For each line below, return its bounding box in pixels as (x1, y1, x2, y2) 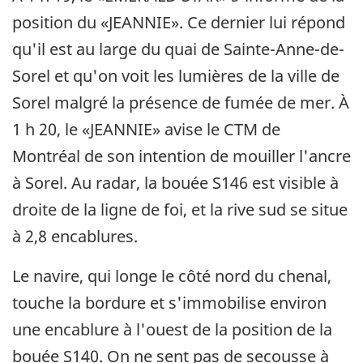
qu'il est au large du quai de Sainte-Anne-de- (12, 37, 344, 60)
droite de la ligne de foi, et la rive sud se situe (12, 198, 348, 220)
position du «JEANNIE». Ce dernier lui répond (12, 11, 345, 33)
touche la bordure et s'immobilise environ (12, 291, 327, 314)
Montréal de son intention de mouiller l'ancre (12, 144, 351, 167)
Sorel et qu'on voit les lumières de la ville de (12, 64, 340, 87)
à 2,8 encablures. (12, 224, 138, 247)
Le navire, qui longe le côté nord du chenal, (12, 264, 331, 287)
